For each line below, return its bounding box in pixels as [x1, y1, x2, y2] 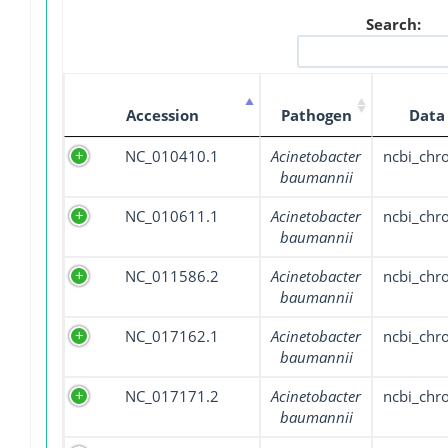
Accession [125, 105, 199, 126]
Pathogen [280, 105, 352, 126]
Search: [365, 14, 421, 35]
